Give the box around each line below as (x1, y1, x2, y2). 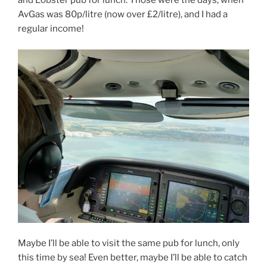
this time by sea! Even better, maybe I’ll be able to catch (18, 252, 247, 263)
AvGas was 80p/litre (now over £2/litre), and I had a (18, 9, 228, 20)
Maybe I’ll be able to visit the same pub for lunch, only (18, 238, 240, 249)
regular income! (18, 23, 84, 35)
